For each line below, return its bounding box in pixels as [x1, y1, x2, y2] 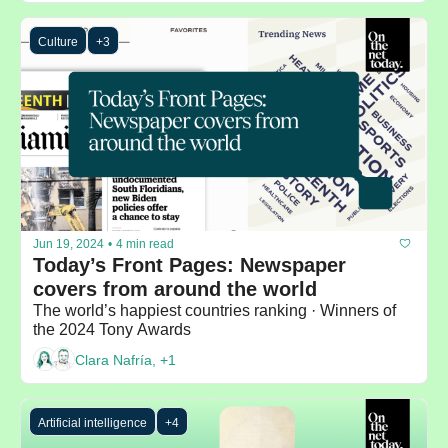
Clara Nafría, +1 [75, 351, 176, 368]
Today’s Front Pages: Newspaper [33, 254, 346, 277]
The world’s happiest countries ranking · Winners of [33, 302, 396, 320]
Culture [38, 34, 78, 49]
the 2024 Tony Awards [33, 321, 191, 339]
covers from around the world [33, 278, 317, 301]
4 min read [116, 236, 174, 251]
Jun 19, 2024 [33, 236, 104, 251]
